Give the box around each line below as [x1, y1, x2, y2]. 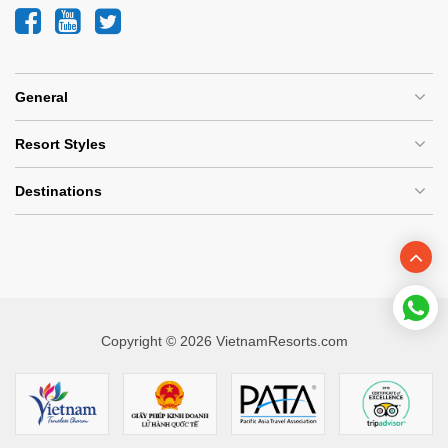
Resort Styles [15, 135, 106, 152]
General [15, 88, 68, 105]
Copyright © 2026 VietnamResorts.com [100, 332, 348, 349]
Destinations [15, 182, 102, 199]
